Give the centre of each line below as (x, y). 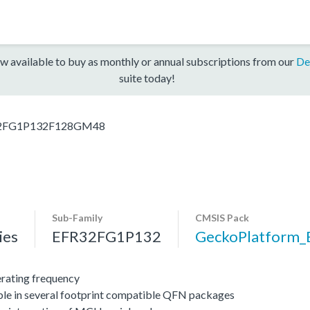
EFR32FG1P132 (107, 236)
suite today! (147, 77)
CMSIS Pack (222, 217)
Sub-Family (77, 217)
